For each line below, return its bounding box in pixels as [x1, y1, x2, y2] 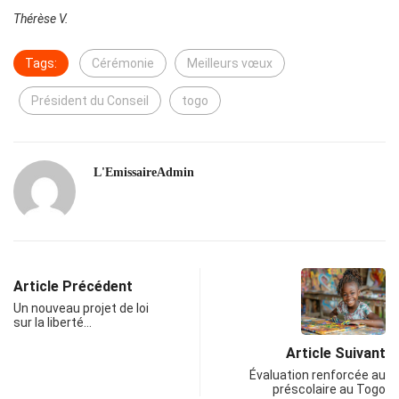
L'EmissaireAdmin [94, 166, 194, 180]
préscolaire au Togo [273, 382, 386, 397]
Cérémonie [92, 56, 154, 71]
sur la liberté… [13, 315, 92, 330]
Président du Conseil [31, 94, 149, 109]
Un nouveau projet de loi [13, 301, 149, 316]
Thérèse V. [13, 12, 69, 27]
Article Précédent [13, 278, 133, 296]
